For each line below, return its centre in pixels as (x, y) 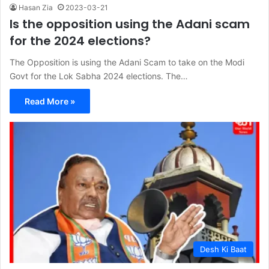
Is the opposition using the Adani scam (130, 24)
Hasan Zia (36, 8)
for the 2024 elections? (80, 41)
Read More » (50, 101)
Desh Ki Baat (223, 249)
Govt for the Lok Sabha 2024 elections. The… (99, 76)
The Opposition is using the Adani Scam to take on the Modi (127, 62)
